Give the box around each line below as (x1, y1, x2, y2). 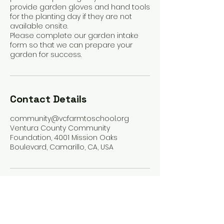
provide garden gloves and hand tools (10, 2, 150, 12)
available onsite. (10, 21, 68, 31)
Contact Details (10, 92, 86, 105)
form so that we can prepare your (10, 40, 132, 50)
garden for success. (10, 49, 81, 59)
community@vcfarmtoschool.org (10, 113, 129, 123)
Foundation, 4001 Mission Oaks (10, 132, 117, 142)
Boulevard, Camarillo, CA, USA (10, 142, 113, 152)
